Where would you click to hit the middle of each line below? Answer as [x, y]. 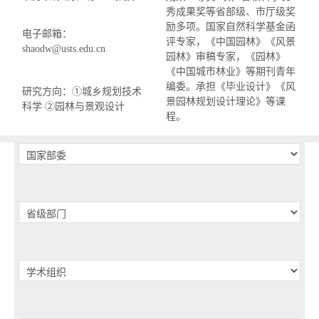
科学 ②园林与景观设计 [73, 107]
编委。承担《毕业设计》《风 [231, 87]
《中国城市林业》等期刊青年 [231, 72]
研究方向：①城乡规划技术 [82, 92]
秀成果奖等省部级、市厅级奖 [231, 12]
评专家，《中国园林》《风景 [231, 42]
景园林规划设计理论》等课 [226, 102]
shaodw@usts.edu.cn [64, 49]
